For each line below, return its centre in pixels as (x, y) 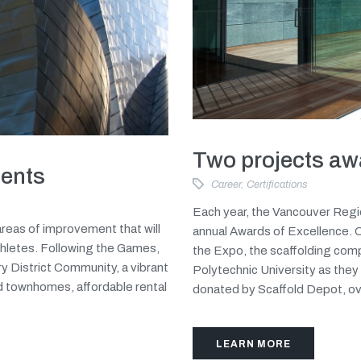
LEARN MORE (253, 344)
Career (226, 184)
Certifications (277, 184)
